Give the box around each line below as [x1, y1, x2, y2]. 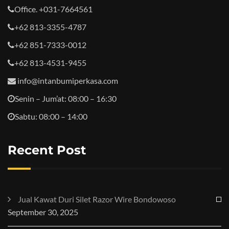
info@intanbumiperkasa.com [16, 76, 118, 85]
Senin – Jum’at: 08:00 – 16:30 [15, 94, 117, 103]
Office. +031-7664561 [14, 4, 93, 14]
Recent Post [8, 143, 86, 157]
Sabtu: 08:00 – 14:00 [15, 111, 87, 121]
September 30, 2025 [8, 207, 78, 217]
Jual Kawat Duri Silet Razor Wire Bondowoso [18, 194, 176, 204]
